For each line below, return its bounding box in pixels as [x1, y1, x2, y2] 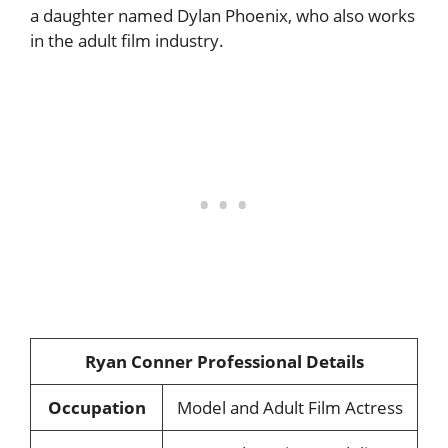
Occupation [47, 396, 146, 419]
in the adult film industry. [30, 28, 228, 52]
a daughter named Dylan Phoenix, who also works [30, 3, 415, 27]
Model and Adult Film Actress [177, 396, 403, 419]
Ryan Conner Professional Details [84, 350, 364, 373]
